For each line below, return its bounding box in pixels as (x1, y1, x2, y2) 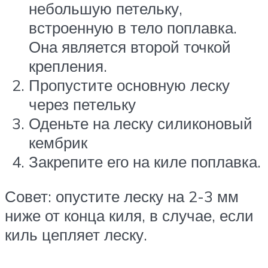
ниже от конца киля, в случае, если (5, 206, 254, 225)
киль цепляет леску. (5, 225, 147, 244)
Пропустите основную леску (29, 75, 230, 95)
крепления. (29, 56, 107, 76)
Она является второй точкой (29, 37, 231, 57)
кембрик (29, 133, 87, 153)
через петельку (29, 95, 136, 114)
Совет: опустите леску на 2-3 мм (5, 187, 239, 206)
